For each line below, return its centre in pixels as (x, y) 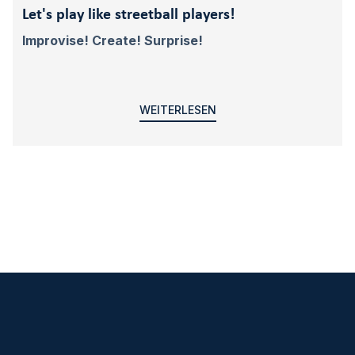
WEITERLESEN (177, 110)
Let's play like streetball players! (129, 15)
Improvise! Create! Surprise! (113, 41)
